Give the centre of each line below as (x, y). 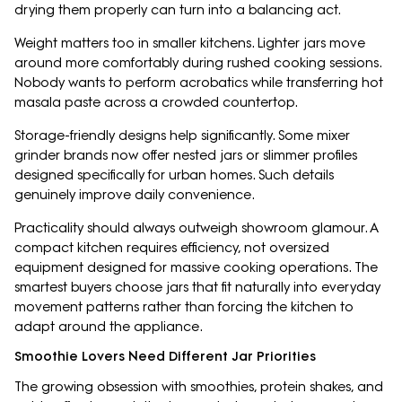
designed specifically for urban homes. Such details (174, 175)
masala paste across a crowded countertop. (156, 103)
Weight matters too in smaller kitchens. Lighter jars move (190, 44)
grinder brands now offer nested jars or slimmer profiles (186, 156)
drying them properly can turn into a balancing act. (178, 10)
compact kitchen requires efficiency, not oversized (172, 248)
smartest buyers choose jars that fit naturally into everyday (197, 288)
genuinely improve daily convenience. (135, 195)
